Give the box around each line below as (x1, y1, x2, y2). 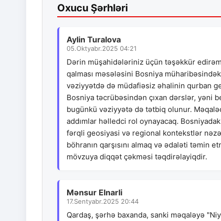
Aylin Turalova (67, 35, 121, 45)
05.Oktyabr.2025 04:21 (67, 44, 137, 53)
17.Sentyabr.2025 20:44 (67, 197, 139, 206)
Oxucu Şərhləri (57, 2, 128, 14)
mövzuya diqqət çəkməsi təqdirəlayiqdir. (67, 152, 207, 162)
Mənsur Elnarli (67, 187, 122, 198)
